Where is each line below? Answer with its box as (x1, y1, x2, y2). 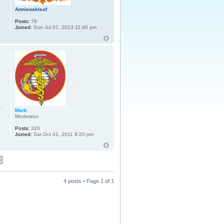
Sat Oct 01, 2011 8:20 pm (32, 131, 94, 137)
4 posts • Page (63, 178, 100, 184)
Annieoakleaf (15, 6, 47, 12)
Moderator (15, 113, 39, 119)
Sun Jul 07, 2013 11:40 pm (32, 24, 97, 30)
